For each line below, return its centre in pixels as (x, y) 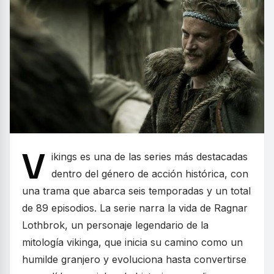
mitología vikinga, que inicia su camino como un (132, 242)
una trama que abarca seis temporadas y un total (136, 191)
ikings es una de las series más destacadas (150, 156)
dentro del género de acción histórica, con (150, 173)
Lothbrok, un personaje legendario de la (115, 225)
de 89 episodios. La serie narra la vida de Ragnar (135, 208)
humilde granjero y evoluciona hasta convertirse (134, 259)
